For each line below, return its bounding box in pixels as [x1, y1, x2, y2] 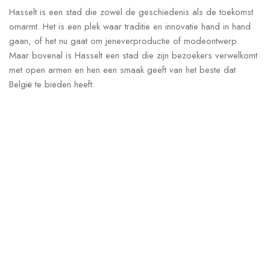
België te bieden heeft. [9, 78, 95, 92]
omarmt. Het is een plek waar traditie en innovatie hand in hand [9, 20, 251, 34]
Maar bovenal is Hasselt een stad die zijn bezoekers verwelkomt [9, 49, 257, 63]
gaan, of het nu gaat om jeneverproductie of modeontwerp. [9, 34, 239, 48]
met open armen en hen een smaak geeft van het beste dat [9, 63, 236, 77]
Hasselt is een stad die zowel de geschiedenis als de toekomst [9, 5, 253, 19]
